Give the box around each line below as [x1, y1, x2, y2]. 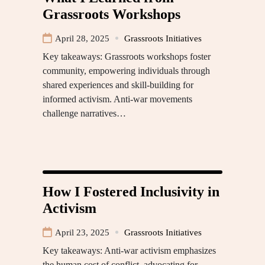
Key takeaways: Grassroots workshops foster [43, 51, 211, 62]
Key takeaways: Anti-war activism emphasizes [43, 245, 216, 256]
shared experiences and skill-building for [43, 79, 193, 90]
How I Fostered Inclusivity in [43, 183, 219, 199]
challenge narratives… [43, 108, 126, 118]
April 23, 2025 [55, 227, 109, 237]
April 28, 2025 [55, 33, 109, 43]
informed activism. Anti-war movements [43, 93, 192, 104]
